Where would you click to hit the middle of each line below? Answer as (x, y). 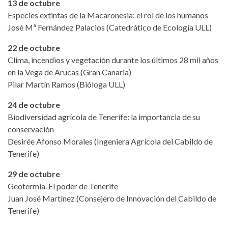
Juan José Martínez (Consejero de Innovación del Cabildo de (112, 198)
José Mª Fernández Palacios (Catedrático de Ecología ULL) (110, 27)
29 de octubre (34, 174)
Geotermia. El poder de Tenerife (63, 186)
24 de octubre (34, 104)
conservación (31, 129)
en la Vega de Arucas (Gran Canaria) (69, 72)
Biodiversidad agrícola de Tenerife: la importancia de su (104, 117)
